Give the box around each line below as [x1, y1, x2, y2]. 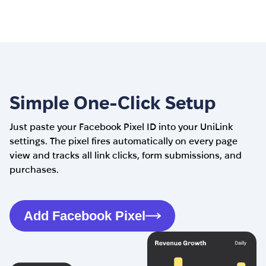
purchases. [9, 163, 59, 175]
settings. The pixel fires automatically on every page [9, 135, 237, 146]
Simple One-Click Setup [9, 92, 216, 113]
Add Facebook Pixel [24, 208, 145, 223]
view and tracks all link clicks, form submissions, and [9, 149, 242, 160]
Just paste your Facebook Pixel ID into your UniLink [9, 121, 233, 132]
